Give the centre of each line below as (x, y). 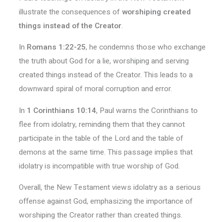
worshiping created (156, 12)
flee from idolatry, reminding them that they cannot (102, 124)
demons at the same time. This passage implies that (106, 152)
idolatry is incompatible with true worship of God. (99, 166)
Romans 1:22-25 (56, 47)
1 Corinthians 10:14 (61, 110)
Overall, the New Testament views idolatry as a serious (110, 187)
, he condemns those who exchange (145, 47)
